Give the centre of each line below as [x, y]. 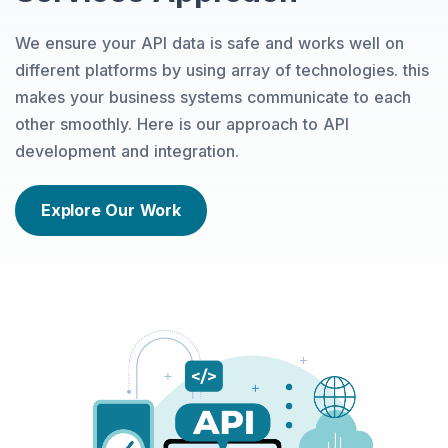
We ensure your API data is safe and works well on [209, 42]
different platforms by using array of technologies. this [222, 69]
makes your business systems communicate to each [213, 96]
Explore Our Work [111, 209]
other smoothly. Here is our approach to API [182, 123]
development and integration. [127, 150]
